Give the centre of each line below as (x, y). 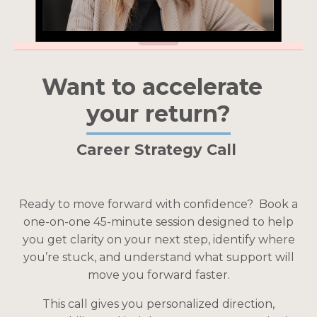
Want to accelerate (158, 87)
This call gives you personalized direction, (158, 304)
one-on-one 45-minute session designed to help (158, 222)
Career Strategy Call (158, 150)
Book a (278, 204)
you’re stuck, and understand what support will (158, 258)
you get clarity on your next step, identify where (158, 240)
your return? (158, 114)
